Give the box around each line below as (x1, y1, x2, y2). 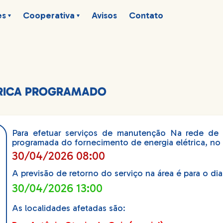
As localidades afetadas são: (12, 203, 126, 214)
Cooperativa (22, 9, 75, 21)
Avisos (91, 9, 117, 21)
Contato (128, 9, 163, 21)
